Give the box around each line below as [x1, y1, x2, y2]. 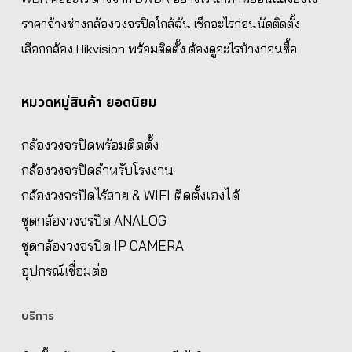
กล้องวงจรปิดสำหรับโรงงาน [20, 161, 174, 178]
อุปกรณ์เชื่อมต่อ [20, 262, 108, 279]
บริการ [20, 307, 54, 324]
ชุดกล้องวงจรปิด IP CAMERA [20, 236, 184, 254]
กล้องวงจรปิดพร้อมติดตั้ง [20, 136, 159, 153]
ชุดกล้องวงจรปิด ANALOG [20, 211, 167, 229]
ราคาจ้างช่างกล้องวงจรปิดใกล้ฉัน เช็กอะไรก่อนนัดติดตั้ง [20, 15, 300, 31]
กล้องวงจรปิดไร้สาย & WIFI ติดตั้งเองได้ [20, 186, 240, 203]
